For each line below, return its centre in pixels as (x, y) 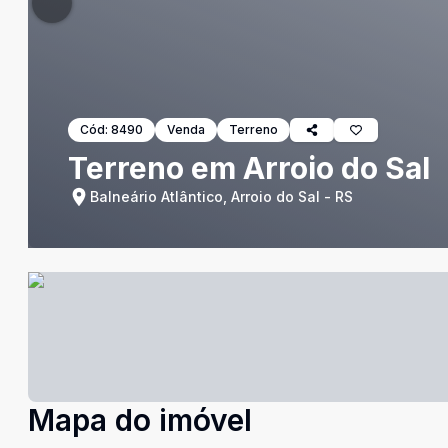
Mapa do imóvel (140, 420)
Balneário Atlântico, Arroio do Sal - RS (221, 196)
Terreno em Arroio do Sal (249, 168)
